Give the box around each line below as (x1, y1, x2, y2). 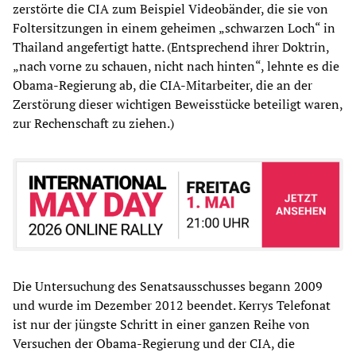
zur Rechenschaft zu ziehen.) (13, 114, 174, 132)
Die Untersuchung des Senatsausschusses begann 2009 (13, 277, 323, 295)
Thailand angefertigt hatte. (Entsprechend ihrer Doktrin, (13, 37, 329, 56)
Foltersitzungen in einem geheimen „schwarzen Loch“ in (13, 18, 335, 37)
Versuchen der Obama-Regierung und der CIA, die (13, 334, 295, 352)
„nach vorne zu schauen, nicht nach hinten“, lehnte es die (13, 56, 339, 75)
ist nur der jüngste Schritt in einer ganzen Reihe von (13, 315, 310, 333)
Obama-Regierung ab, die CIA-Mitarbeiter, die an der (13, 75, 312, 94)
